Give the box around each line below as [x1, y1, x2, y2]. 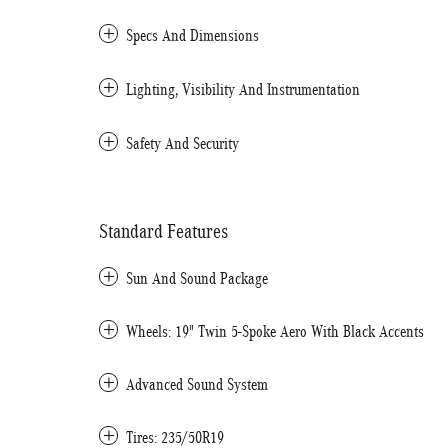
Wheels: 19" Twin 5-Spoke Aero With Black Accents [126, 322, 424, 341]
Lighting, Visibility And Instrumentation [126, 80, 360, 99]
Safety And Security [126, 134, 239, 153]
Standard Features [99, 220, 228, 242]
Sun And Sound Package [126, 269, 268, 288]
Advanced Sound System [126, 375, 268, 394]
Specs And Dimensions [126, 26, 259, 45]
